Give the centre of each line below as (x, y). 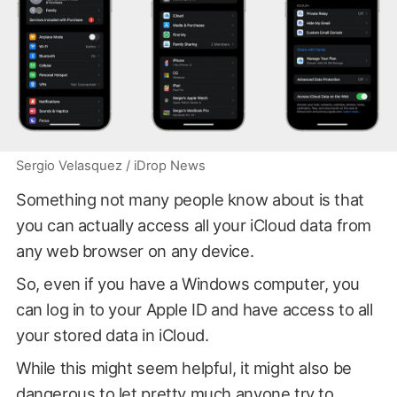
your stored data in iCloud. (112, 335)
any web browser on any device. (135, 251)
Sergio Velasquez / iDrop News (110, 166)
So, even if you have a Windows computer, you (187, 284)
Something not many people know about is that (190, 199)
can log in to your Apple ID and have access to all (194, 309)
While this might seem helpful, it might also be (183, 368)
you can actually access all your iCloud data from (193, 225)
